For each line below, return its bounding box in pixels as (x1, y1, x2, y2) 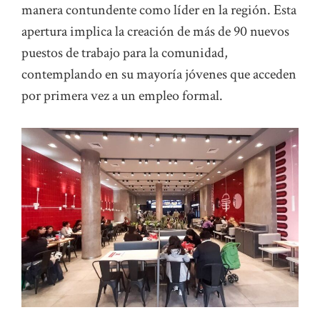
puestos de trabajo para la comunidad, (21, 44, 228, 63)
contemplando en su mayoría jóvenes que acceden (21, 65, 296, 84)
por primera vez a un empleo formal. (21, 86, 223, 106)
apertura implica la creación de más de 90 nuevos (21, 22, 289, 41)
